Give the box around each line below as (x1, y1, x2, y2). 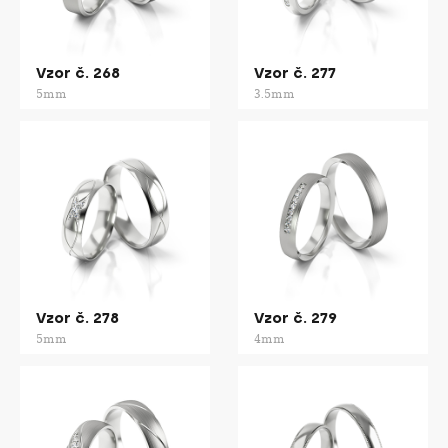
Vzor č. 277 (254, 64, 336, 83)
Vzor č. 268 (36, 64, 120, 83)
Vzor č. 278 (36, 309, 119, 328)
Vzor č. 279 (254, 309, 337, 328)
